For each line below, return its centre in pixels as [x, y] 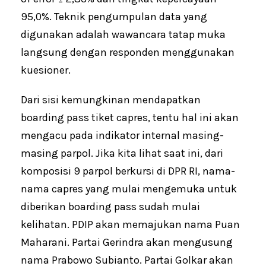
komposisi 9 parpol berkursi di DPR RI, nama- [128, 171]
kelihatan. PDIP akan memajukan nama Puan [130, 224]
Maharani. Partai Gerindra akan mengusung [127, 242]
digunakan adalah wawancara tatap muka [123, 34]
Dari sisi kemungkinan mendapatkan [111, 99]
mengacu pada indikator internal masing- [122, 135]
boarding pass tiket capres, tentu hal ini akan [130, 117]
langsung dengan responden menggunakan [128, 52]
